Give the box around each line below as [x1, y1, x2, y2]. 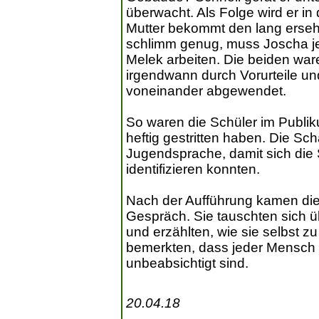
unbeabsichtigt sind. [126, 256, 249, 271]
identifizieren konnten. [126, 162, 260, 177]
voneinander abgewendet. [126, 83, 286, 99]
